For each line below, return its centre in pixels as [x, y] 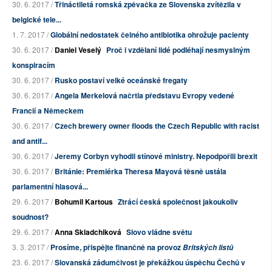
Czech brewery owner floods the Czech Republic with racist [157, 126]
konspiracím [34, 65]
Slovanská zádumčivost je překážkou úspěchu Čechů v [150, 263]
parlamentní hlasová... [50, 187]
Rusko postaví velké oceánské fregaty [121, 80]
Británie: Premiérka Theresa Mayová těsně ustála [141, 172]
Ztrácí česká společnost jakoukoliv [178, 202]
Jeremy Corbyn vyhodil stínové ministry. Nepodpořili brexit [156, 156]
